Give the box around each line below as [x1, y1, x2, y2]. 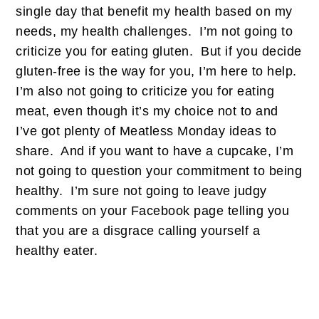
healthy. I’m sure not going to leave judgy [16, 183, 267, 198]
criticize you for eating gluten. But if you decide [16, 43, 302, 58]
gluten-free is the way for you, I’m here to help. [16, 63, 301, 78]
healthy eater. [16, 243, 98, 258]
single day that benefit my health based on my [16, 4, 293, 19]
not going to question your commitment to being [16, 163, 303, 178]
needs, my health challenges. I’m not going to [16, 23, 293, 38]
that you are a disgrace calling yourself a [16, 223, 261, 238]
